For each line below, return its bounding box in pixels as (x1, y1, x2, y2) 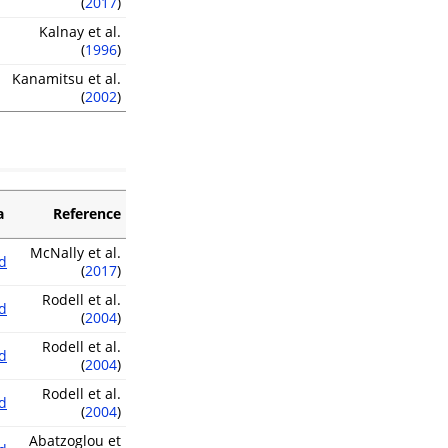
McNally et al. (30, 243, 121, 263)
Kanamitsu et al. (12, 69, 121, 89)
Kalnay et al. (39, 22, 121, 42)
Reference (53, 204, 121, 224)
